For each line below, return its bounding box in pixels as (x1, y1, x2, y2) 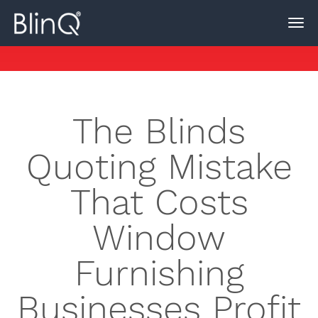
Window (92, 216, 226, 258)
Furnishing (74, 252, 244, 294)
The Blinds (72, 110, 246, 152)
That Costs (70, 181, 248, 223)
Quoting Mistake (26, 146, 292, 187)
